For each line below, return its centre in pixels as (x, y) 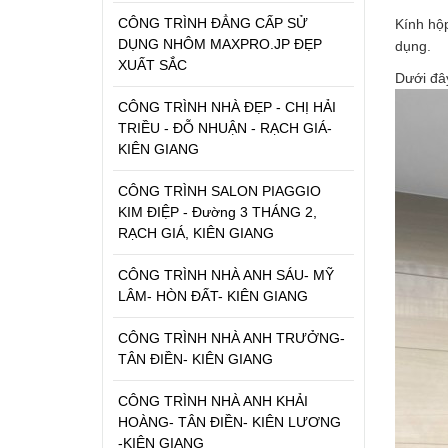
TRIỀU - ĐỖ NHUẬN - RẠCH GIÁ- (225, 127)
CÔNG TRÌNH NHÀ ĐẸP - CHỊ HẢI (227, 106)
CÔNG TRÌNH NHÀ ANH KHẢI (213, 400)
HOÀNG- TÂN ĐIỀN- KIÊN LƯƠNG (229, 421)
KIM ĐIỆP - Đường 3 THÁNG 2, (217, 211)
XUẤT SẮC (152, 64)
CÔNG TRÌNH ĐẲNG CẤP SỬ (213, 22)
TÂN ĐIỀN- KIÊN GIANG (195, 358)
